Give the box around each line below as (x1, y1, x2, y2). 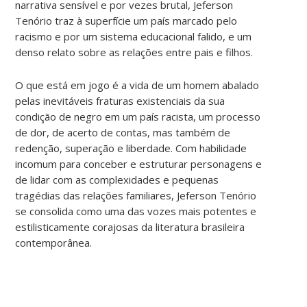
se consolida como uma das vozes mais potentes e (15, 204, 257, 218)
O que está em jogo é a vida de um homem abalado (15, 77, 260, 92)
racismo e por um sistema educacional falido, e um (15, 29, 252, 43)
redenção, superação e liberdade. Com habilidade (15, 140, 247, 155)
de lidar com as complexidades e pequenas (15, 172, 219, 186)
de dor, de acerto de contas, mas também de (15, 125, 231, 139)
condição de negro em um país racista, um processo (15, 109, 261, 123)
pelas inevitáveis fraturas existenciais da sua (15, 93, 225, 108)
